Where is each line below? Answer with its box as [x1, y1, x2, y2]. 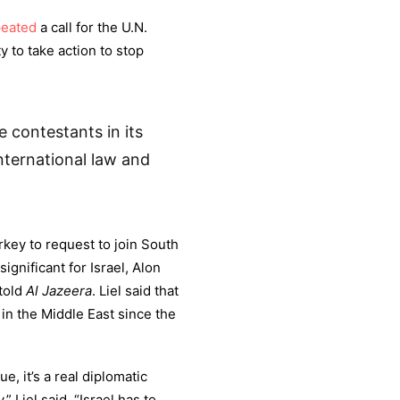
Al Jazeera [26, 282, 92, 299]
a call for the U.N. [37, 19, 147, 36]
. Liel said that [92, 282, 179, 299]
